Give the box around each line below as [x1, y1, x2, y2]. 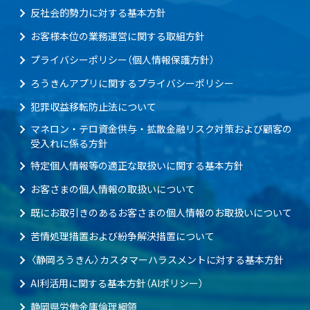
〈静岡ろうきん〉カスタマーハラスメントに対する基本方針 [30, 253, 284, 267]
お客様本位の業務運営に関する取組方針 [30, 29, 205, 44]
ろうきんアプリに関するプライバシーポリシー [30, 76, 234, 91]
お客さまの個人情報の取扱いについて [30, 182, 195, 197]
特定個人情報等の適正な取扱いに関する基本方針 [30, 158, 244, 173]
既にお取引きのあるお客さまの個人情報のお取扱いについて [30, 206, 292, 220]
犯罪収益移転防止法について [30, 100, 156, 114]
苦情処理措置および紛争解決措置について [30, 229, 215, 244]
